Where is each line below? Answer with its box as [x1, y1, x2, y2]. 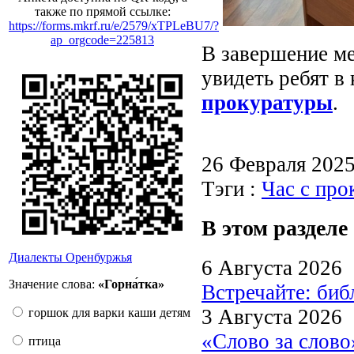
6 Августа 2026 [201, 255, 342, 280]
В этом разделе [201, 216, 348, 241]
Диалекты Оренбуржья [9, 250, 132, 264]
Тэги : [201, 176, 262, 201]
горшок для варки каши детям [25, 306, 190, 319]
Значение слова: [9, 277, 98, 291]
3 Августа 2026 [201, 304, 342, 329]
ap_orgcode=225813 [51, 33, 154, 47]
